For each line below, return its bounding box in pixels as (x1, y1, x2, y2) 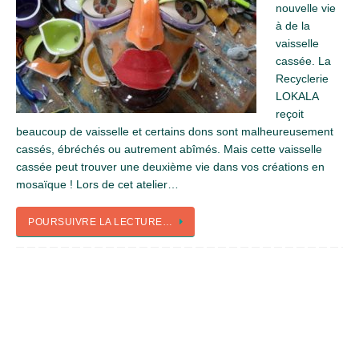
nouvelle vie (276, 2, 336, 14)
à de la (276, 19, 310, 32)
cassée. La (276, 54, 331, 67)
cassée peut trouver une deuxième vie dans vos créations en (16, 160, 325, 173)
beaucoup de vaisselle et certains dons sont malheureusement (16, 125, 333, 138)
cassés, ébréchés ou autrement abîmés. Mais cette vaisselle (16, 143, 322, 155)
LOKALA (276, 90, 318, 103)
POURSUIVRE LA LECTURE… (28, 216, 172, 228)
